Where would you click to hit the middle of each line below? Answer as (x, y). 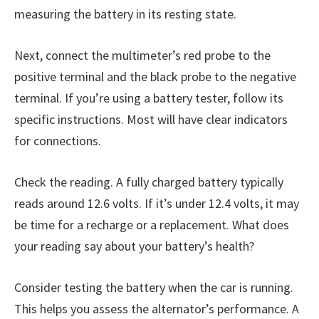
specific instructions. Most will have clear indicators (151, 120)
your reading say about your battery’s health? (134, 246)
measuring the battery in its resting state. (125, 14)
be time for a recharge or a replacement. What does (152, 224)
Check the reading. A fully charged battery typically (149, 182)
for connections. (58, 141)
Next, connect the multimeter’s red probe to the (142, 56)
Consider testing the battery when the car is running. (154, 287)
